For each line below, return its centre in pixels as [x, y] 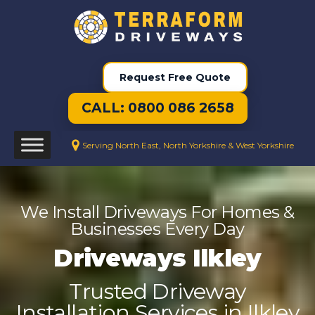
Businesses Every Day [157, 229]
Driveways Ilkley [157, 258]
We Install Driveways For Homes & [157, 212]
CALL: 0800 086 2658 [157, 108]
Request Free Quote [175, 78]
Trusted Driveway [157, 291]
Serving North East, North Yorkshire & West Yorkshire [188, 145]
